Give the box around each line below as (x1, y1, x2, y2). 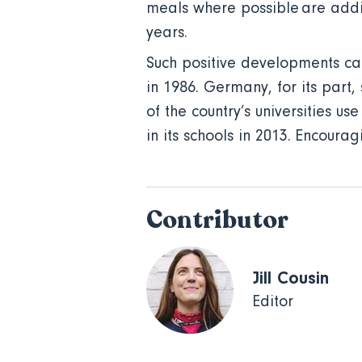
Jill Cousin (253, 267, 330, 288)
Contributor (146, 204, 289, 237)
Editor (253, 292, 294, 310)
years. (146, 23, 193, 42)
